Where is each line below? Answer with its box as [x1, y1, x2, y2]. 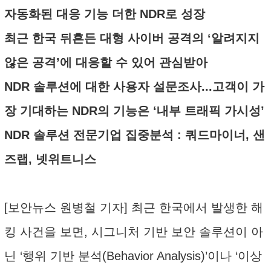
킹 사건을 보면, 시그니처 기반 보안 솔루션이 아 [4, 225, 263, 238]
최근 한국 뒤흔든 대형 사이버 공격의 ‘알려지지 [4, 31, 260, 45]
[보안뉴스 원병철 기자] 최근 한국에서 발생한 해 [4, 201, 263, 214]
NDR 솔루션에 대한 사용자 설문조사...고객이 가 [4, 80, 264, 93]
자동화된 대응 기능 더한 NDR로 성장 [4, 7, 205, 21]
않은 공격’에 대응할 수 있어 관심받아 [4, 56, 207, 69]
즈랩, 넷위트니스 [4, 152, 96, 166]
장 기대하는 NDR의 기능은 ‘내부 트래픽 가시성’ [4, 104, 264, 117]
